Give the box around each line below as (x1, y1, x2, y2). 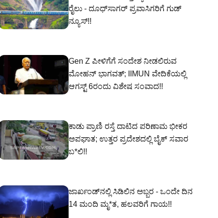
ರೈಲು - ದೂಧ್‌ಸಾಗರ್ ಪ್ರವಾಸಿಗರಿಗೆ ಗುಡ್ (69, 4, 182, 13)
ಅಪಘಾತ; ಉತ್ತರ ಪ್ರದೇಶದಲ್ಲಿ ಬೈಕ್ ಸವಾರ (69, 135, 188, 143)
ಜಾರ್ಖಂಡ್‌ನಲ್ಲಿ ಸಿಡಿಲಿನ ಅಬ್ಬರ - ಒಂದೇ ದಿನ (69, 187, 193, 196)
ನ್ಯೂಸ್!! (69, 17, 91, 25)
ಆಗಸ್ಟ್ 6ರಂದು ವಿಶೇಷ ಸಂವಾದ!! (69, 82, 163, 91)
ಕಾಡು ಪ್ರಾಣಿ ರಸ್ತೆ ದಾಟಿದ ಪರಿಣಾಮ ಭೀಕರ (69, 122, 187, 130)
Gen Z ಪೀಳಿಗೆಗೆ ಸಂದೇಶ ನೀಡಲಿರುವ (69, 57, 177, 65)
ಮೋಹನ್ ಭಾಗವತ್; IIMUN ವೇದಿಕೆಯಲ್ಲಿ (69, 70, 186, 78)
